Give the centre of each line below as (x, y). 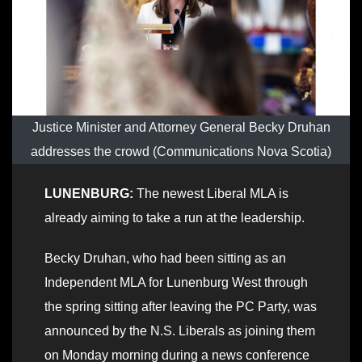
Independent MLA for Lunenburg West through (176, 283)
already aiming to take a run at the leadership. (175, 218)
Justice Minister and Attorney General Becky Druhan (181, 128)
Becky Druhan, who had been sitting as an (165, 259)
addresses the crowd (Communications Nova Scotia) (181, 152)
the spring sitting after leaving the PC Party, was (181, 307)
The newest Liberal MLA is (211, 194)
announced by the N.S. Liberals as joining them (180, 331)
